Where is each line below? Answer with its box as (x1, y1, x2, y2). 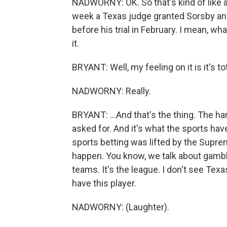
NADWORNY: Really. (72, 86, 151, 96)
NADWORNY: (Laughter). (72, 202, 169, 212)
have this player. (72, 178, 136, 188)
